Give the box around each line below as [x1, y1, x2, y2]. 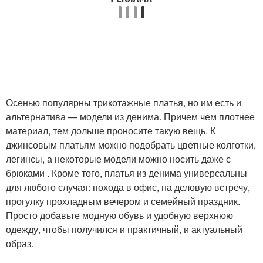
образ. [6, 237, 33, 250]
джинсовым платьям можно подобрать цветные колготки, [6, 138, 256, 151]
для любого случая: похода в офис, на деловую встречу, [6, 180, 250, 194]
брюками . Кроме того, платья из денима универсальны [6, 166, 247, 180]
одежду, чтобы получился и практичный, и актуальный [6, 222, 242, 236]
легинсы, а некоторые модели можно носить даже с [6, 152, 231, 166]
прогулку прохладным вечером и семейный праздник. [6, 194, 240, 208]
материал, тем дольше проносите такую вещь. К [6, 124, 215, 137]
